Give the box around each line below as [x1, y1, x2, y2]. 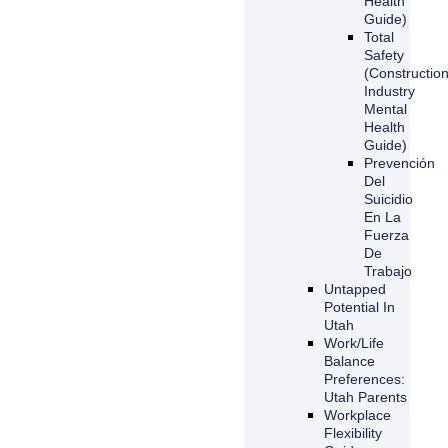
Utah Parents [324, 388, 408, 405]
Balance [324, 352, 376, 369]
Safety [364, 46, 405, 63]
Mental [364, 100, 408, 117]
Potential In [324, 298, 396, 315]
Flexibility [324, 424, 383, 441]
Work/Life [324, 334, 385, 351]
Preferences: [324, 370, 406, 387]
